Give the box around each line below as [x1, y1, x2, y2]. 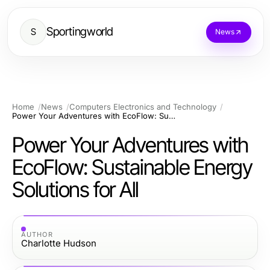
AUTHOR [21, 230, 53, 239]
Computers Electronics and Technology [69, 102, 216, 111]
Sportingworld [46, 25, 114, 39]
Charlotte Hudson [21, 237, 96, 249]
